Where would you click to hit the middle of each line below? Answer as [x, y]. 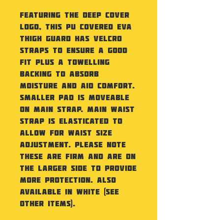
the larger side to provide [78, 168]
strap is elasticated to [71, 121]
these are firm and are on [78, 156]
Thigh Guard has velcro [71, 38]
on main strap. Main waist [77, 109]
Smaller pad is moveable [74, 97]
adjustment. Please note [73, 144]
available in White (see [69, 191]
